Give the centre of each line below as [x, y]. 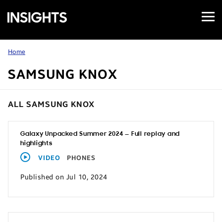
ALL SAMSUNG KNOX [52, 104]
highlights [36, 143]
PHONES [81, 158]
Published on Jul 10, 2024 [64, 177]
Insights [21, 39]
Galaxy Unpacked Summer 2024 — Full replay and [100, 134]
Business [22, 28]
